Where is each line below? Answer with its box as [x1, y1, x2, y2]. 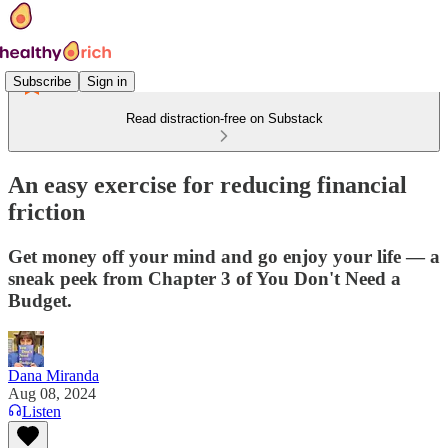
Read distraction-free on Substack [125, 111, 323, 126]
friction [8, 198, 85, 225]
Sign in [87, 73, 127, 89]
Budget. [8, 289, 72, 311]
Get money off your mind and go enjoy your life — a [8, 245, 440, 267]
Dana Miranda [8, 366, 99, 384]
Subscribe [13, 73, 71, 89]
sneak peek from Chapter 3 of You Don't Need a [8, 267, 401, 289]
